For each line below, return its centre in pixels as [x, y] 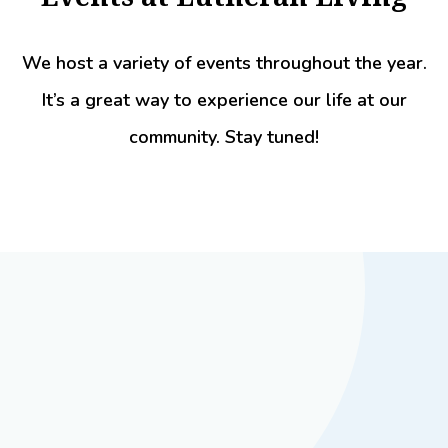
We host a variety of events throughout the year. [224, 62]
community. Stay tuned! [224, 136]
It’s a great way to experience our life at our [224, 99]
